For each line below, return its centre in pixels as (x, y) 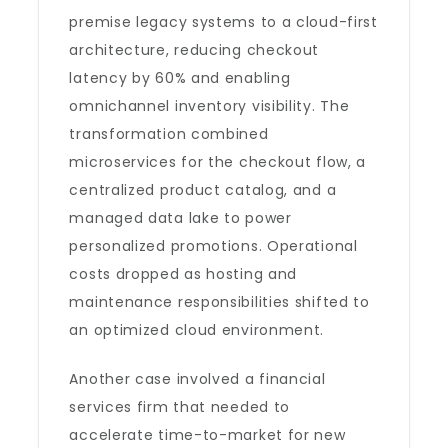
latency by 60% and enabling (180, 78)
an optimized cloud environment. (197, 330)
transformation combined (169, 134)
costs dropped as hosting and (183, 274)
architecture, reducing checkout (194, 50)
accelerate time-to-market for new (207, 435)
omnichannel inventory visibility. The (209, 106)
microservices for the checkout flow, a (218, 162)
